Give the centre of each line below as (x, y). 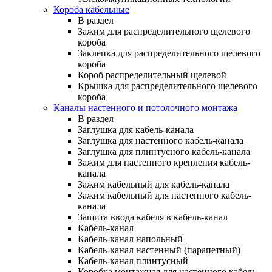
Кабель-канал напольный (130, 239)
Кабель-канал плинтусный (133, 260)
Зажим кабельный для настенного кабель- (165, 195)
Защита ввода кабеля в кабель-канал (153, 217)
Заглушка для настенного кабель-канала (161, 140)
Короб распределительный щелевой (152, 75)
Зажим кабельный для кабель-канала (154, 184)
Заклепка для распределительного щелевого (169, 53)
